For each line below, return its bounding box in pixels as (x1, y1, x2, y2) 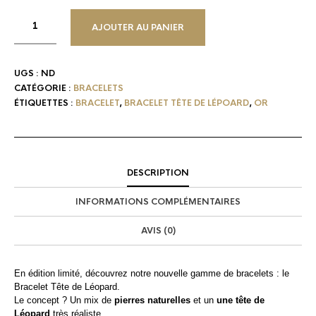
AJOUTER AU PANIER (92, 21, 184, 33)
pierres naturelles (111, 294, 193, 305)
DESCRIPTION (127, 166, 189, 178)
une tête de (217, 294, 265, 305)
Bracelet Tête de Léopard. (14, 281, 120, 292)
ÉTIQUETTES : (14, 97, 75, 109)
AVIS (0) (140, 224, 176, 236)
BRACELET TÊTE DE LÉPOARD (124, 97, 249, 109)
